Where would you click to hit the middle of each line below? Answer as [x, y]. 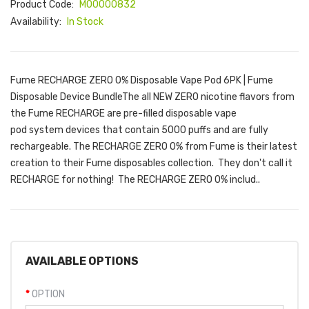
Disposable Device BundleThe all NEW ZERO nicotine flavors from [152, 97]
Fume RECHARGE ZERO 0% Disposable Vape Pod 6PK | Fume [142, 80]
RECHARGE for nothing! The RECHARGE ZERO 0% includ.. [135, 180]
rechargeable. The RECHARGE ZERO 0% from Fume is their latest [154, 147]
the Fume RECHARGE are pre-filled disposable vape [123, 113]
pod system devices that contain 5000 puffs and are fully [139, 130]
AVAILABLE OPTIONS [82, 261]
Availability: [37, 22]
